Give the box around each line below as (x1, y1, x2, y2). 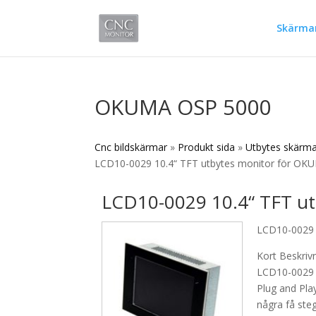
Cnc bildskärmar (95, 140, 168, 154)
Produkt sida (178, 140, 236, 154)
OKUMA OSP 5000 (95, 92, 272, 121)
